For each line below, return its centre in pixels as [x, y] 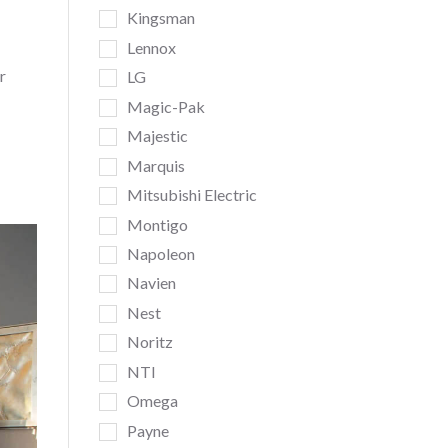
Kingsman [160, 18]
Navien [151, 283]
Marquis [155, 165]
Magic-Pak [165, 106]
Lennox [151, 47]
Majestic [157, 136]
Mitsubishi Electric [191, 195]
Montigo [157, 224]
